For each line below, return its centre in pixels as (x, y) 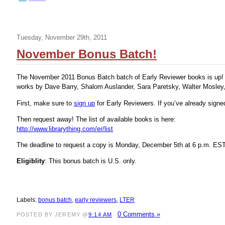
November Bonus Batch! (87, 54)
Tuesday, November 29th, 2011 (62, 38)
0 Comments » (139, 214)
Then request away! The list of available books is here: (96, 119)
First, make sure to (45, 103)
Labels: (27, 200)
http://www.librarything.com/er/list (65, 129)
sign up (84, 103)
